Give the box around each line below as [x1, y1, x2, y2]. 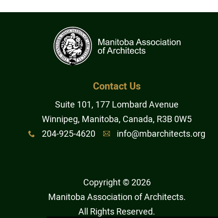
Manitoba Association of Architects [48, 191, 183, 204]
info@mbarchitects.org [117, 127, 205, 141]
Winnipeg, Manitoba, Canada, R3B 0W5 [42, 113, 192, 126]
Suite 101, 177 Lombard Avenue [55, 98, 179, 111]
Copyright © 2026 [83, 176, 151, 189]
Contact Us [93, 79, 141, 93]
